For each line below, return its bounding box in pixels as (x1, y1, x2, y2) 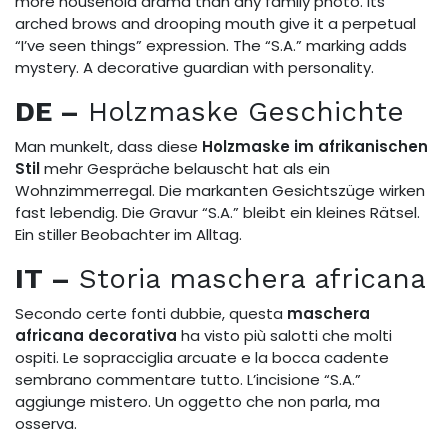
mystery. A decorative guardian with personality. (15, 56, 374, 78)
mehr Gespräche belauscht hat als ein (40, 157, 330, 179)
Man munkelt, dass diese (15, 135, 202, 157)
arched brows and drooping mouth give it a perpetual (15, 12, 416, 34)
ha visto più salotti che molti (177, 324, 392, 346)
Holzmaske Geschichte (79, 94, 404, 128)
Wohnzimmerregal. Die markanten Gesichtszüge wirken (15, 179, 425, 201)
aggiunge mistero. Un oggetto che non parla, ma (15, 390, 380, 412)
